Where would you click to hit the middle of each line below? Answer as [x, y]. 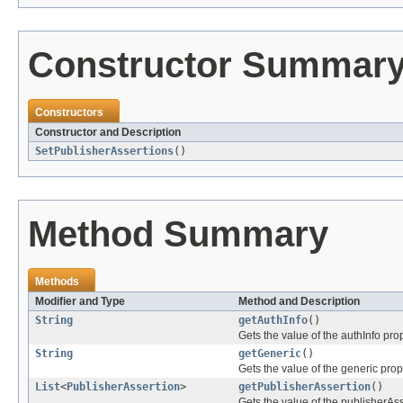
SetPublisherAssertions [104, 152]
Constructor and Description [108, 133]
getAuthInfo [273, 321]
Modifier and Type [80, 302]
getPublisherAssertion [304, 387]
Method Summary [178, 234]
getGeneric [270, 354]
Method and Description [299, 302]
